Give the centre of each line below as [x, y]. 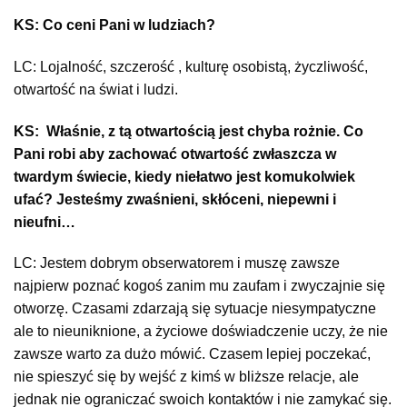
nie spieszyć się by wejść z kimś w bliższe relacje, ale [186, 377]
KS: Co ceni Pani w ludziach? [114, 25]
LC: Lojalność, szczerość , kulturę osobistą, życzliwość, [191, 66]
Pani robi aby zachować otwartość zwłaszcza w [175, 154]
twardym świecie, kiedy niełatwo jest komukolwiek [184, 176]
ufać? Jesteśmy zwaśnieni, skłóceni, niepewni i [175, 199]
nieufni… [45, 222]
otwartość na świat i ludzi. [96, 89]
